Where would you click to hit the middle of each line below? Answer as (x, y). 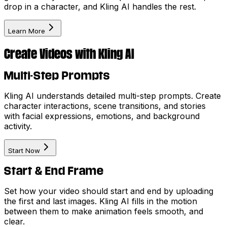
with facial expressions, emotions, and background (102, 116)
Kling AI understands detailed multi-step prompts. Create (112, 96)
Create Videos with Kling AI (69, 53)
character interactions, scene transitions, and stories (105, 106)
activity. (18, 126)
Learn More (27, 31)
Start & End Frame (54, 171)
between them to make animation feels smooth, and (104, 211)
